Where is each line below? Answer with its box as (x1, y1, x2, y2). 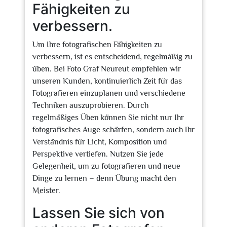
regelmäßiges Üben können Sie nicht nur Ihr (32, 113, 184, 122)
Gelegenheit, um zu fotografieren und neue (32, 162, 180, 171)
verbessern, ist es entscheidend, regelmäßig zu (32, 52, 193, 61)
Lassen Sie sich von (32, 204, 165, 221)
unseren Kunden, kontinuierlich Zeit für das (32, 77, 182, 86)
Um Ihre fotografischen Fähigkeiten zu (32, 40, 162, 49)
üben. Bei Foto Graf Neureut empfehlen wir (32, 64, 181, 73)
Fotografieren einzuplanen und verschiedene (32, 89, 185, 98)
